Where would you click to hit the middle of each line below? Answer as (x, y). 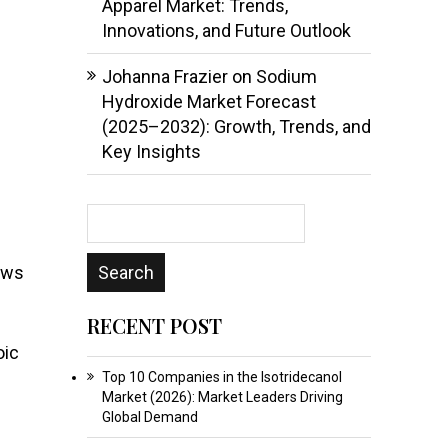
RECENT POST (154, 325)
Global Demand (149, 416)
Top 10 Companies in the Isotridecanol (221, 376)
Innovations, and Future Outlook (226, 30)
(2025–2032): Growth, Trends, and (236, 126)
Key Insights (151, 151)
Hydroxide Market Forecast (208, 101)
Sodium (286, 76)
